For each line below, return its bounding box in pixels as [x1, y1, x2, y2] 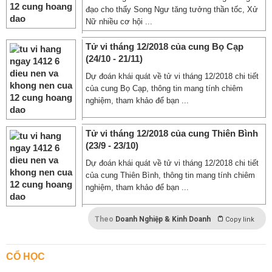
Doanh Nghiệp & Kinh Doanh [115, 215, 211, 223]
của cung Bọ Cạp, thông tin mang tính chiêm [86, 84, 243, 93]
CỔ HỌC [6, 251, 45, 262]
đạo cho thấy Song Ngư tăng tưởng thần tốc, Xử [86, 5, 258, 14]
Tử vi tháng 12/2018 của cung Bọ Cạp [86, 41, 243, 52]
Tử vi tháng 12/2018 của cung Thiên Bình [86, 128, 258, 138]
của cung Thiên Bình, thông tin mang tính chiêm [86, 171, 255, 180]
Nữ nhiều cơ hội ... [86, 17, 152, 26]
